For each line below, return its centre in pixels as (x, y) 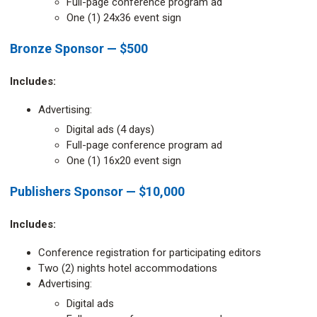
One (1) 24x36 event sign (124, 18)
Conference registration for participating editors (150, 253)
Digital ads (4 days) (110, 129)
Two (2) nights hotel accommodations (128, 268)
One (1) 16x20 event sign (124, 161)
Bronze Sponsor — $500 (79, 48)
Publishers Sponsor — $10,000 (97, 191)
